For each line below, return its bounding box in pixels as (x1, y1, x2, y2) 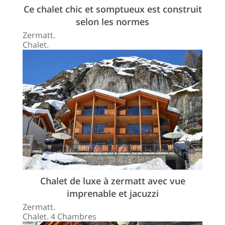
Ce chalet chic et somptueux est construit (23, 3, 202, 16)
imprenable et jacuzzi (66, 187, 159, 199)
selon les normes (76, 16, 149, 28)
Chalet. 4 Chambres (23, 210, 96, 222)
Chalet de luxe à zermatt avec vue (40, 174, 185, 187)
